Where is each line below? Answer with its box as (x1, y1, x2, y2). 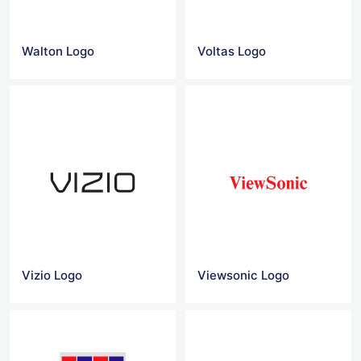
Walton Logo (22, 43, 94, 59)
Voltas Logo (197, 43, 267, 59)
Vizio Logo (22, 268, 82, 284)
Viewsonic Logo (197, 268, 290, 284)
